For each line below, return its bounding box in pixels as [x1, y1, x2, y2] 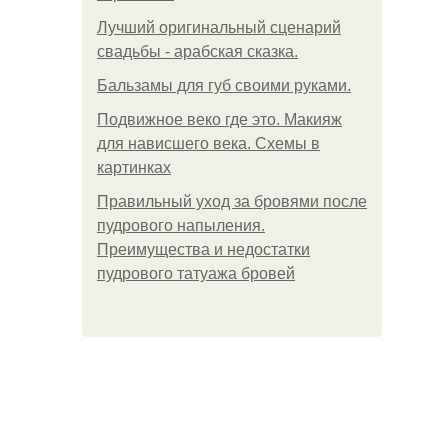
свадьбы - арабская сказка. [97, 43, 298, 60]
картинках [97, 159, 171, 176]
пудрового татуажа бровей [97, 265, 295, 282]
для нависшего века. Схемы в [97, 135, 320, 152]
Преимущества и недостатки [97, 241, 310, 258]
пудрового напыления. [97, 217, 265, 234]
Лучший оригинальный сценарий [97, 19, 341, 36]
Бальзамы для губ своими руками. [97, 77, 351, 94]
